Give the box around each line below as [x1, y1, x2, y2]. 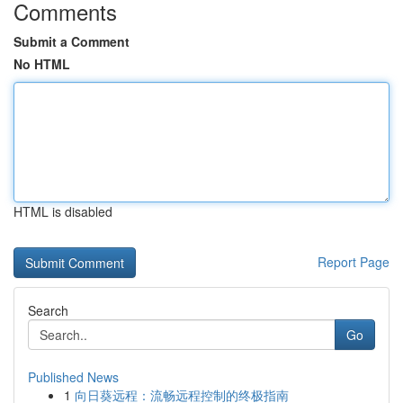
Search [28, 301, 68, 319]
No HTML [13, 55, 70, 73]
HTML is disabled [13, 202, 112, 220]
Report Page [318, 253, 390, 271]
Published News [28, 368, 119, 386]
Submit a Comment [13, 32, 130, 50]
